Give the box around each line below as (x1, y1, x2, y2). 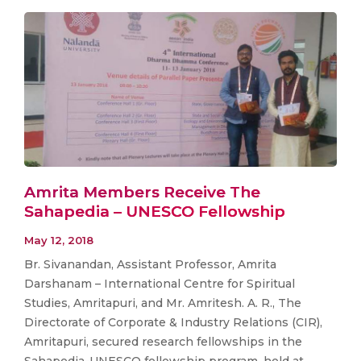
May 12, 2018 (24, 233, 93, 247)
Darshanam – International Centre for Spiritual (24, 276, 295, 291)
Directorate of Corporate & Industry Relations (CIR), (24, 314, 322, 330)
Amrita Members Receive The (24, 183, 260, 202)
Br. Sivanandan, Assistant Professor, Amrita (24, 256, 276, 272)
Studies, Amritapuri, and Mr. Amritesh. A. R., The (24, 295, 301, 310)
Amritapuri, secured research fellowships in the (24, 334, 302, 349)
